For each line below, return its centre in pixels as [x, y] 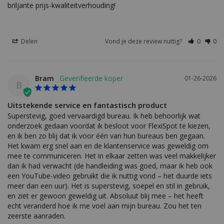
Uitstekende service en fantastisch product [87, 105]
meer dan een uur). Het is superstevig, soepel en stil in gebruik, [109, 186]
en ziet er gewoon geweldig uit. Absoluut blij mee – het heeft [105, 196]
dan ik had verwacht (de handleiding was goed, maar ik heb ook [110, 166]
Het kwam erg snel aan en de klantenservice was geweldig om [108, 146]
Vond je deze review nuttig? [144, 41]
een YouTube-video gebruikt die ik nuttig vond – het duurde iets [110, 176]
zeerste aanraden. [36, 216]
